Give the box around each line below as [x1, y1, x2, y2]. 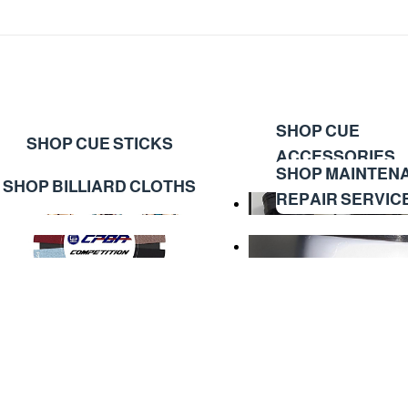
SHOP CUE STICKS [25, 134, 173, 153]
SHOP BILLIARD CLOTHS [3, 177, 197, 196]
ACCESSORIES [276, 147, 395, 166]
